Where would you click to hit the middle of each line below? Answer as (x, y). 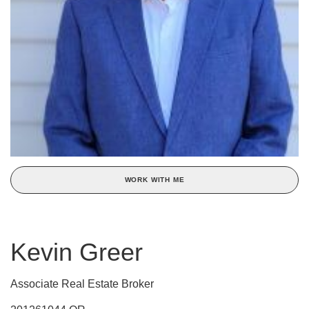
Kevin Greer (77, 252)
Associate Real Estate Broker (82, 284)
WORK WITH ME (154, 180)
